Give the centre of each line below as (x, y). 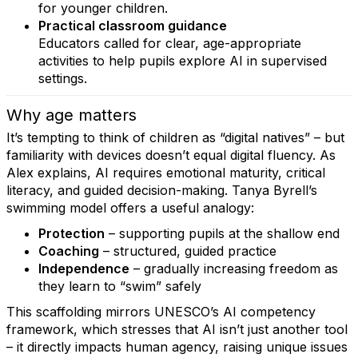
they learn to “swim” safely (120, 286)
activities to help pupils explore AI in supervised (183, 61)
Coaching (69, 251)
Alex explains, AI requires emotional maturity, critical (166, 173)
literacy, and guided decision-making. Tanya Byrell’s (162, 190)
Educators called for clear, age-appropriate (170, 43)
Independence (84, 268)
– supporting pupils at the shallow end (222, 233)
